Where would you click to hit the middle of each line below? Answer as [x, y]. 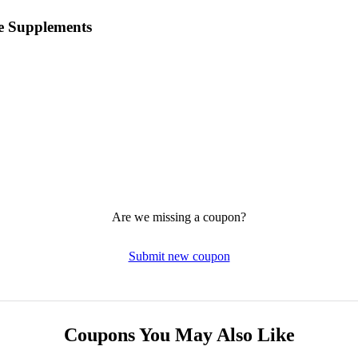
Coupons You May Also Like [179, 334]
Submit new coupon [179, 256]
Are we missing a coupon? [179, 217]
